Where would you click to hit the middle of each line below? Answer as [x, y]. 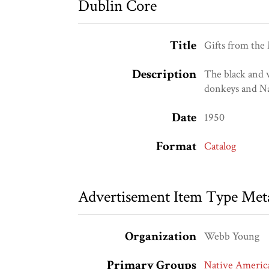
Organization [160, 237]
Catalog [220, 147]
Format [176, 147]
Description [164, 74]
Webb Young [232, 237]
